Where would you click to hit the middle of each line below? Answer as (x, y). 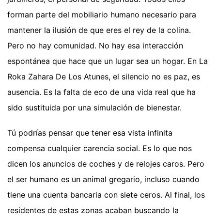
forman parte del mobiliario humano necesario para (102, 15)
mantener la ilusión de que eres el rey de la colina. (99, 30)
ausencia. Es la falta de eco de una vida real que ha (101, 92)
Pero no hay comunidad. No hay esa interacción (95, 46)
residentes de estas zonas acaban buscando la (93, 210)
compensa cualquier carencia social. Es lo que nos (100, 148)
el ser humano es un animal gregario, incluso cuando (103, 179)
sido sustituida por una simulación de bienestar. (94, 108)
